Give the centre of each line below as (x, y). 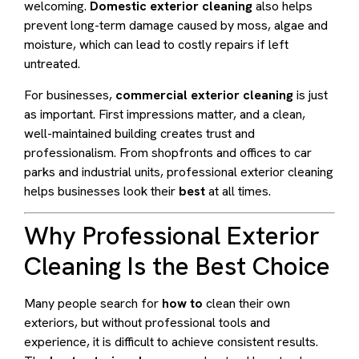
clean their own (246, 304)
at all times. (238, 191)
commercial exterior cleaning (204, 95)
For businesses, (70, 95)
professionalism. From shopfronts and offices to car (168, 152)
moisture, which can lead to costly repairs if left (156, 45)
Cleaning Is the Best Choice (177, 266)
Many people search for (93, 304)
